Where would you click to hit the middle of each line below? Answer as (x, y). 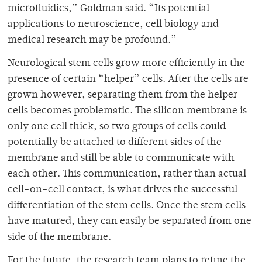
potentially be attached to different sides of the (115, 143)
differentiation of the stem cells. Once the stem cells (127, 206)
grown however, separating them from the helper (123, 96)
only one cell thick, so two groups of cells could (117, 127)
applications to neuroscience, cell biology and (113, 25)
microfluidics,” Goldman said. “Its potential (108, 9)
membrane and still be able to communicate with (121, 159)
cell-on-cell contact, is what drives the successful (123, 190)
